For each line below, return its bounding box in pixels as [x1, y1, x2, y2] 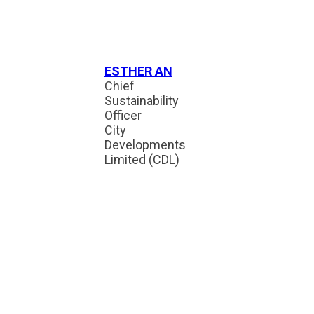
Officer [104, 108, 142, 123]
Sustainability [104, 93, 179, 108]
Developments [104, 137, 186, 152]
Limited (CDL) [104, 152, 179, 167]
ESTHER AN [104, 64, 172, 78]
